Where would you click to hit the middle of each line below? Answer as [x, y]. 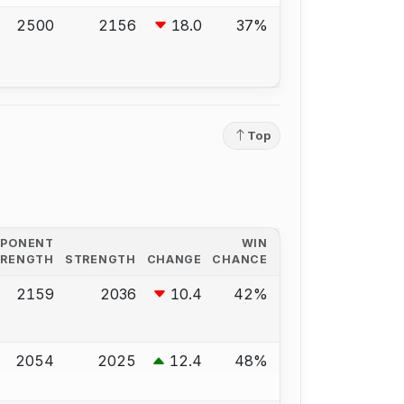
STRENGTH [101, 259]
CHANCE [240, 259]
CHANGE [174, 259]
